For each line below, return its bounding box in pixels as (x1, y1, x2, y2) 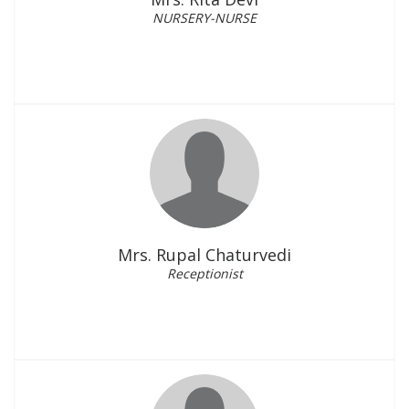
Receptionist (166, 265, 243, 282)
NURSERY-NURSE (152, 9, 257, 26)
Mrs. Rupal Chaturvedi (118, 244, 291, 266)
